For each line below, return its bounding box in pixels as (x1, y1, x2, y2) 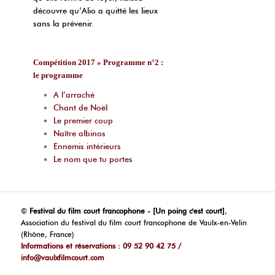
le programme (33, 71, 83, 80)
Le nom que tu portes (53, 153, 133, 164)
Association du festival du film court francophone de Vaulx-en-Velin (21, 218, 247, 228)
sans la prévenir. (33, 18, 95, 29)
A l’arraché (53, 89, 95, 99)
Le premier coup (53, 115, 113, 125)
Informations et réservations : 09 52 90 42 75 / (21, 241, 182, 251)
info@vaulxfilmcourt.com (21, 253, 105, 263)
